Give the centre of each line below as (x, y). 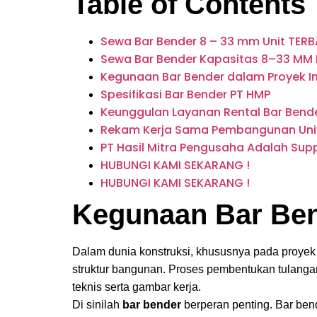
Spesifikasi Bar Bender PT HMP (185, 94)
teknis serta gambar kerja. (137, 287)
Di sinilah (97, 305)
